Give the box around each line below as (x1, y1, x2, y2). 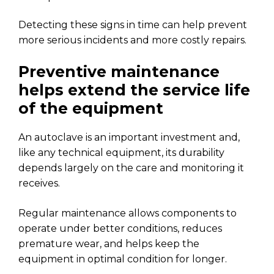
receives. (18, 177, 60, 189)
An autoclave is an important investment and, (18, 131, 240, 143)
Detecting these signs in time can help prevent (18, 18, 247, 31)
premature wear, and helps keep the (18, 237, 199, 250)
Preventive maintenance (18, 62, 220, 81)
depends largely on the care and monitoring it (18, 161, 244, 174)
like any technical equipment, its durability (18, 146, 224, 158)
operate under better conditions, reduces (18, 222, 222, 234)
